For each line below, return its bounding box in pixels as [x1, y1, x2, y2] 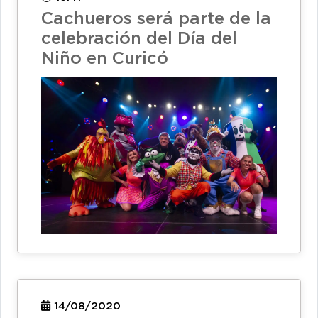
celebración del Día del [41, 31, 237, 47]
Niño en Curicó [41, 50, 168, 67]
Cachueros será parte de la [41, 11, 271, 27]
